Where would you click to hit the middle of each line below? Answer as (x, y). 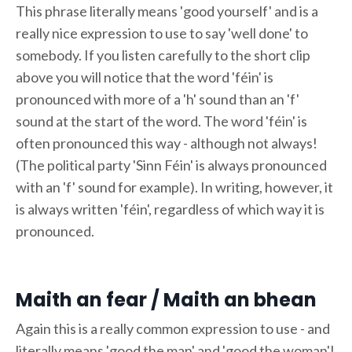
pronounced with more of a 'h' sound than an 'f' (158, 99)
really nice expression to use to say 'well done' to (162, 33)
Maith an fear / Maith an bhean (166, 299)
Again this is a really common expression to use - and (173, 328)
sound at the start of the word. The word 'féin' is (161, 121)
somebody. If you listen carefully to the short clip (163, 55)
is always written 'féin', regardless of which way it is (170, 209)
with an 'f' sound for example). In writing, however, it (174, 187)
